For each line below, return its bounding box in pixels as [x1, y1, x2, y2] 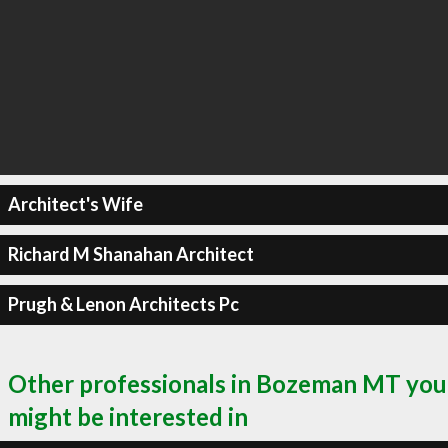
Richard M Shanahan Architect [7, 243, 254, 265]
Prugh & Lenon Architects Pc [7, 293, 239, 315]
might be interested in [8, 401, 248, 431]
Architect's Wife [7, 193, 143, 215]
